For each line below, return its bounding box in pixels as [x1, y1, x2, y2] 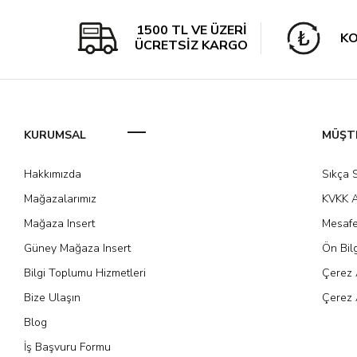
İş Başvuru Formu [24, 339, 111, 355]
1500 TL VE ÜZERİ [135, 22, 247, 40]
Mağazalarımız [24, 191, 96, 207]
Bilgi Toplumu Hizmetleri [24, 265, 146, 281]
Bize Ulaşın [24, 290, 80, 306]
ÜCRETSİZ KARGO [135, 37, 248, 55]
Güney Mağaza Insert [24, 241, 131, 257]
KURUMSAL [24, 127, 86, 143]
